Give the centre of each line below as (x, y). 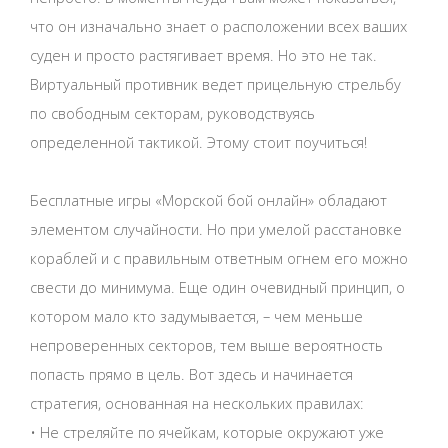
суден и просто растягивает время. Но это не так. (203, 54)
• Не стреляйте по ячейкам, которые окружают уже (207, 432)
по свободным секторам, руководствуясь (172, 112)
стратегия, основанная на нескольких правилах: (197, 403)
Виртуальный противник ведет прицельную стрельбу (215, 83)
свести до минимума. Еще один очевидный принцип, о (217, 287)
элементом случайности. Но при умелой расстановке (216, 229)
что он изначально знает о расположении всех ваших (218, 25)
